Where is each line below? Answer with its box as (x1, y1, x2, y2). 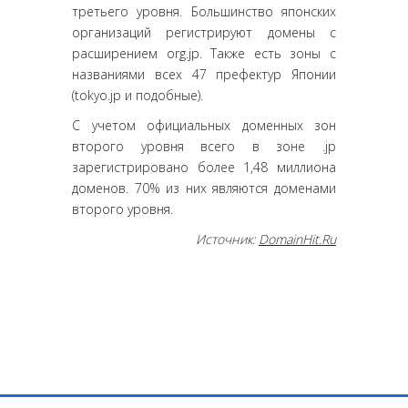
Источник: (196, 230, 259, 248)
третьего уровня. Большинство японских (72, 3, 336, 20)
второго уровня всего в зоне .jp (72, 138, 336, 155)
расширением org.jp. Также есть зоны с (72, 45, 336, 62)
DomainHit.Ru (259, 230, 336, 248)
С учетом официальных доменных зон (72, 117, 336, 134)
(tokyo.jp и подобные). (72, 87, 203, 104)
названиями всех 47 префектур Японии (72, 66, 336, 83)
